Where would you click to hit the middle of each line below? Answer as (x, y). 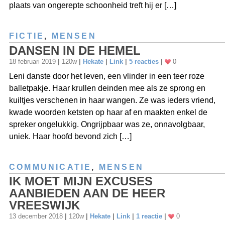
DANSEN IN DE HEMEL (75, 50)
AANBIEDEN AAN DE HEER (87, 193)
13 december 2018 (37, 216)
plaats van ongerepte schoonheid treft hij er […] (93, 6)
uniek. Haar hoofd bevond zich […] (70, 136)
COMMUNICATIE (50, 167)
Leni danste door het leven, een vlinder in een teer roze (107, 76)
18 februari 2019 (33, 61)
